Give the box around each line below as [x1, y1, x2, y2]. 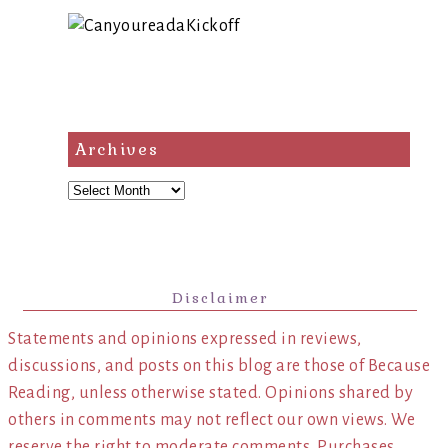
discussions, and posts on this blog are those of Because [8, 357, 430, 375]
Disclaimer [172, 289, 268, 307]
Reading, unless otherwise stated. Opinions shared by [8, 384, 413, 402]
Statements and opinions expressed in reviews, [8, 330, 362, 348]
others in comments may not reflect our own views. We [8, 411, 415, 429]
